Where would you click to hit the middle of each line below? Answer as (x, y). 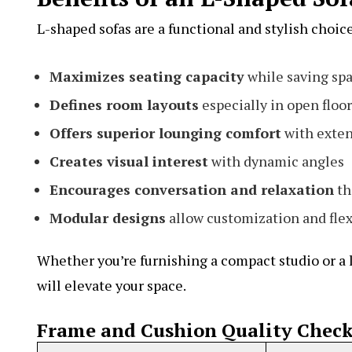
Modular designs (108, 217)
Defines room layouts (124, 104)
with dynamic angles (276, 161)
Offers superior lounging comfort (165, 132)
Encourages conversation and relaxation (192, 189)
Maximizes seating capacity (147, 76)
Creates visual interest (129, 161)
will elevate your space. (112, 285)
